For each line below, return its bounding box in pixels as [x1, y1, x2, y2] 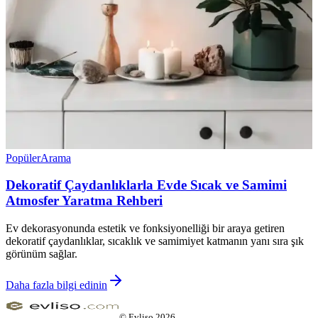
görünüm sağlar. [6, 248, 77, 261]
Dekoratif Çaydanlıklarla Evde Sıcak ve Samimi [6, 177, 287, 193]
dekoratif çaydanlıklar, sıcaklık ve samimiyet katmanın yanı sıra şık [6, 235, 304, 248]
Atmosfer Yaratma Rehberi [6, 193, 163, 209]
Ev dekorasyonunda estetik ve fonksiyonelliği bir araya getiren [6, 222, 285, 235]
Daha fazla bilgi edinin [6, 279, 107, 292]
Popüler [6, 151, 40, 164]
